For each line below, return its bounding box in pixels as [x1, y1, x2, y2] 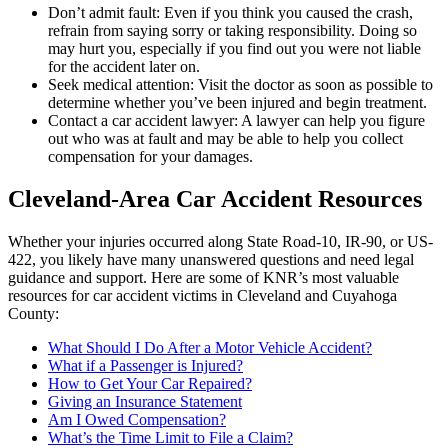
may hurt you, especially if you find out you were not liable [48, 40, 421, 58]
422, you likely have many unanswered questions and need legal [8, 251, 414, 269]
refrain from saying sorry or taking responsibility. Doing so [48, 22, 417, 40]
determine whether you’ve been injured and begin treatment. [48, 94, 427, 112]
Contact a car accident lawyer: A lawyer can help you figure [48, 112, 425, 130]
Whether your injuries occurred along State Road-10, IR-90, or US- [8, 233, 433, 251]
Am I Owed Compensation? [48, 411, 226, 429]
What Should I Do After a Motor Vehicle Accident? [48, 339, 372, 357]
